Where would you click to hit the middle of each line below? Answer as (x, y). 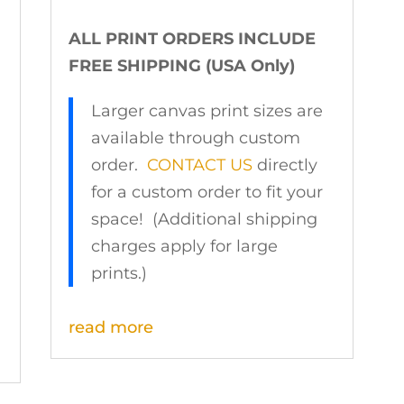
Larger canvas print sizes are (207, 110)
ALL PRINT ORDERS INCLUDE (192, 38)
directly (285, 165)
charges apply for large (184, 246)
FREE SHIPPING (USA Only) (181, 65)
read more (110, 327)
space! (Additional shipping (204, 219)
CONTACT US (199, 165)
